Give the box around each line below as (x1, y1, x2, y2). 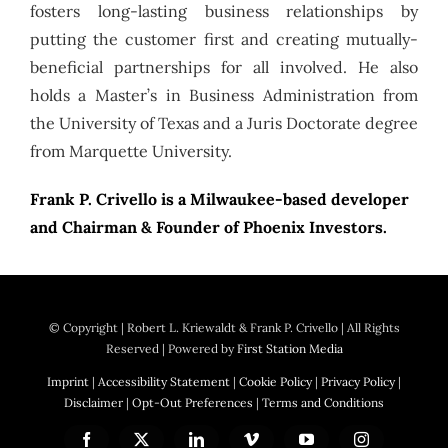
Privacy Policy (321, 374, 395, 390)
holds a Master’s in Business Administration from (29, 84, 419, 105)
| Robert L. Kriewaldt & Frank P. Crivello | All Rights (120, 320, 400, 336)
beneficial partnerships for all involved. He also (29, 56, 419, 77)
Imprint (47, 374, 89, 390)
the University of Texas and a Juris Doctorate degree (29, 112, 419, 133)
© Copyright (48, 320, 121, 336)
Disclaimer (64, 395, 123, 411)
